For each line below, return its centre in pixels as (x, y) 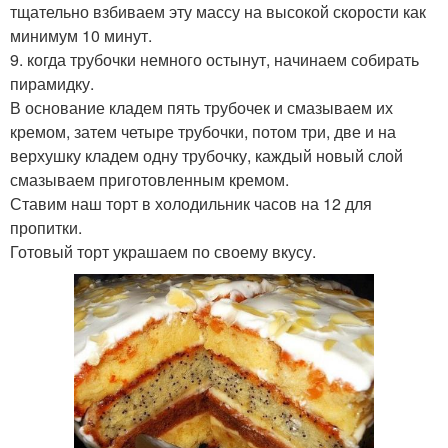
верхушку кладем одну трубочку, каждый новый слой (206, 155)
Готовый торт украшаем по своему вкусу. (163, 251)
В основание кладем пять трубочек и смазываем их (201, 107)
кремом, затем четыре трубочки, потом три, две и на (203, 131)
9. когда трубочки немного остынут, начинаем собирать (214, 59)
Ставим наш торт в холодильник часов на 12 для (191, 203)
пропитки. (46, 227)
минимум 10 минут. (81, 35)
